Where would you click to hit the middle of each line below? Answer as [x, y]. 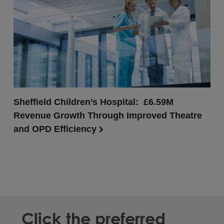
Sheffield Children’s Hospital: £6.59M [93, 102]
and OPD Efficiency [56, 129]
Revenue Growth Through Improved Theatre [107, 115]
